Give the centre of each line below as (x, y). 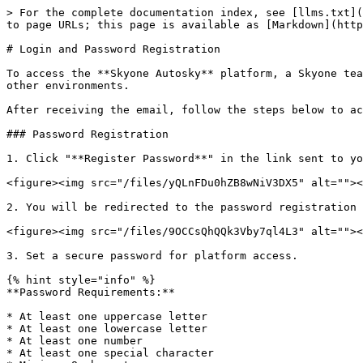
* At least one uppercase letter (107, 316)
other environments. (68, 85)
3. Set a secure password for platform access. (152, 256)
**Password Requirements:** (91, 292)
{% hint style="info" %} (81, 280)
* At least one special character (110, 353)
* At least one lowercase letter (107, 329)
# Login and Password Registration (113, 49)
